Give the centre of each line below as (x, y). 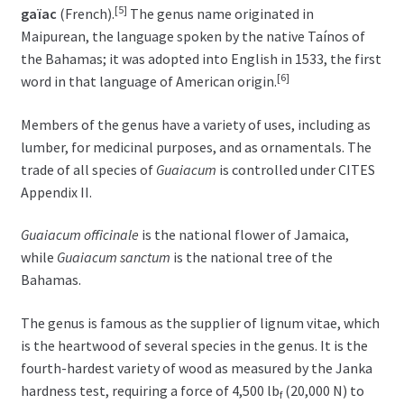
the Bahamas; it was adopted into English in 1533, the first (201, 59)
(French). (85, 14)
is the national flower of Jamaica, (243, 235)
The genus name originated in (220, 14)
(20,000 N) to (323, 390)
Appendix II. (56, 192)
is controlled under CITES (295, 169)
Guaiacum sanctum (113, 257)
